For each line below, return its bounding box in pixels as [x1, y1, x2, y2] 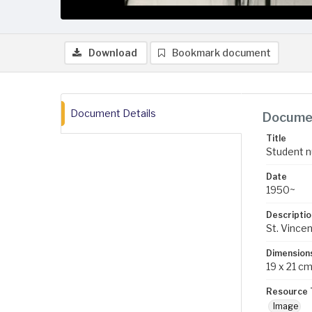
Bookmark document [172, 47, 271, 58]
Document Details [70, 107, 156, 119]
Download [88, 47, 137, 58]
